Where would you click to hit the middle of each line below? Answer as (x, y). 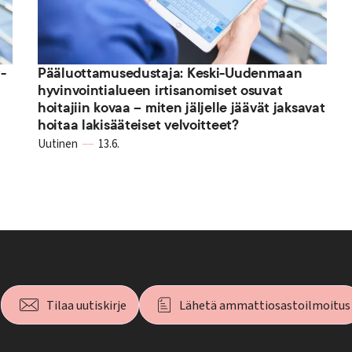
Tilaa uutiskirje (86, 306)
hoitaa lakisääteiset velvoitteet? (138, 125)
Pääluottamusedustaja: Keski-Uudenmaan (170, 73)
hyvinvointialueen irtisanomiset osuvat (160, 90)
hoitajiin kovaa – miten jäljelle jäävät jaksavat (181, 107)
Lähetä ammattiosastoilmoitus (265, 306)
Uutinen (57, 144)
